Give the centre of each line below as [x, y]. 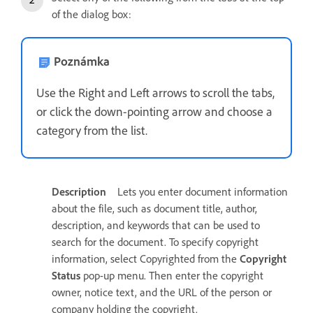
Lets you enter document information [203, 191]
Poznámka [82, 61]
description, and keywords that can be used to [156, 225]
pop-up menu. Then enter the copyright [172, 275]
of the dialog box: [92, 14]
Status [66, 275]
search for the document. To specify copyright [155, 242]
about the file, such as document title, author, [154, 208]
